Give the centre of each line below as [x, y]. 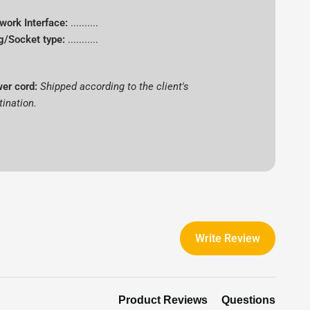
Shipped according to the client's [115, 86]
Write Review [228, 238]
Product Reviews [163, 300]
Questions [248, 300]
